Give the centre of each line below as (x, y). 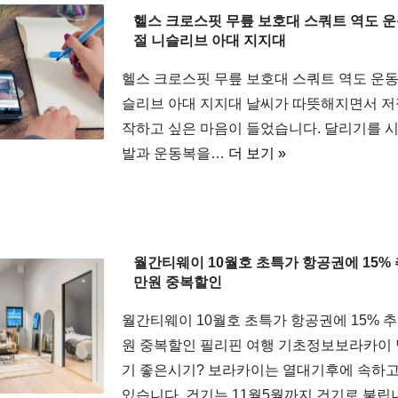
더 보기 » (257, 153)
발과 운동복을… (175, 153)
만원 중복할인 (177, 282)
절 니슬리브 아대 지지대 (209, 40)
